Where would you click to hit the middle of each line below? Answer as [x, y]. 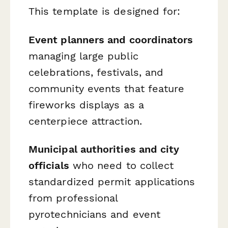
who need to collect [121, 165]
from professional [73, 198]
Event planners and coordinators [111, 39]
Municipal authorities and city [104, 149]
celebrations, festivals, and [96, 72]
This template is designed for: [105, 11]
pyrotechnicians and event [95, 214]
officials [49, 165]
